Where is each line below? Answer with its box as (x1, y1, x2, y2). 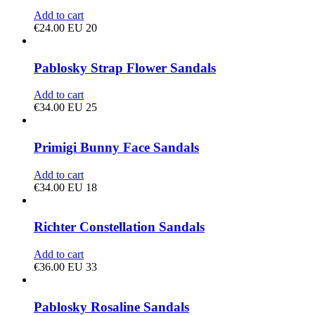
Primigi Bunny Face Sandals (34, 139, 199, 155)
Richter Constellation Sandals (34, 219, 205, 235)
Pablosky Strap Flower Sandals (34, 60, 216, 75)
